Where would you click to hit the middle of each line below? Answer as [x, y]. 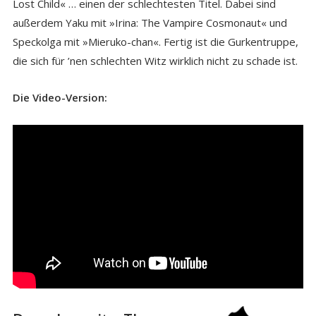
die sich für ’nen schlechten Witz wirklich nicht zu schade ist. [155, 61]
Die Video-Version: [60, 97]
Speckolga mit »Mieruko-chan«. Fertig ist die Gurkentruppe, [155, 42]
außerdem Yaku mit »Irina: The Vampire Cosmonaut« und [150, 23]
